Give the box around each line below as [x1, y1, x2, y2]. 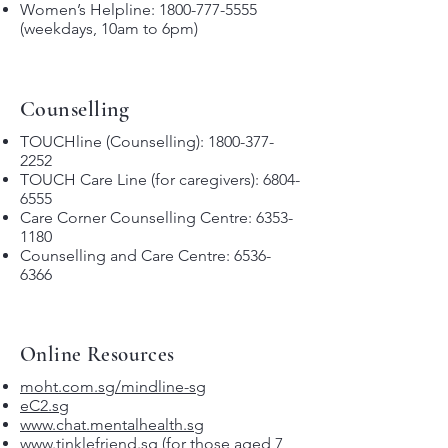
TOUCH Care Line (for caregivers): [20, 170, 263, 189]
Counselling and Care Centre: [20, 246, 234, 265]
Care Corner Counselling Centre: [20, 208, 256, 227]
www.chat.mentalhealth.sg [20, 415, 204, 434]
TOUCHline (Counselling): [20, 132, 208, 151]
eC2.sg [20, 396, 69, 415]
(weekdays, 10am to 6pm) [20, 19, 198, 38]
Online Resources [20, 342, 175, 367]
